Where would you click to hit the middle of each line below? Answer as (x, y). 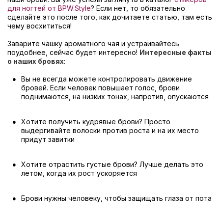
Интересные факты (176, 52)
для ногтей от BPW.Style (49, 8)
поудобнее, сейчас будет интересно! (73, 52)
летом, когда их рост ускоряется (79, 173)
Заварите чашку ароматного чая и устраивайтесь (93, 43)
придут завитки (48, 139)
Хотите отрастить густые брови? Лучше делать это (112, 164)
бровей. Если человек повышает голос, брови (100, 88)
